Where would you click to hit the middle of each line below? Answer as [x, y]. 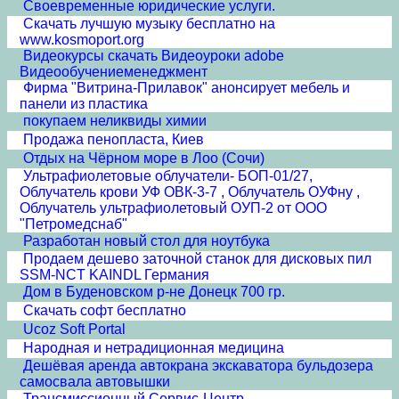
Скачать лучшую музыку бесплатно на [149, 24]
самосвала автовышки [95, 382]
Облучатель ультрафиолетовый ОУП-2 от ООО [173, 208]
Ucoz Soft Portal [74, 329]
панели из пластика [84, 104]
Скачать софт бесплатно [105, 310]
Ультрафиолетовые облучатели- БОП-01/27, [168, 176]
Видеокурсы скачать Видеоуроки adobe [154, 56]
